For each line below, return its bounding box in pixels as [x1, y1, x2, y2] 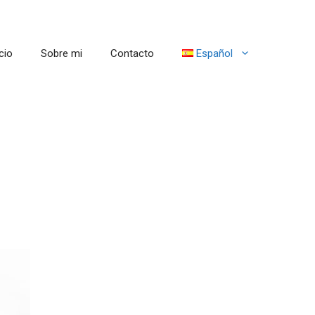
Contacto [110, 46, 154, 60]
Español [196, 46, 233, 60]
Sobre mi [40, 46, 82, 60]
